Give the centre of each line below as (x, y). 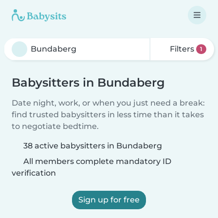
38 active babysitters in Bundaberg (93, 146)
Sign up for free (109, 200)
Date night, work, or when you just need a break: (108, 103)
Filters (182, 49)
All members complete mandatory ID (96, 161)
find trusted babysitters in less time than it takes (108, 115)
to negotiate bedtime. (55, 126)
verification (34, 173)
